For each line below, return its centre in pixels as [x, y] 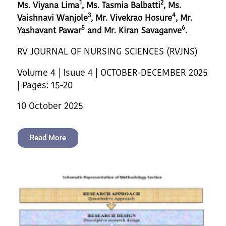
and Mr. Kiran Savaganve [133, 30]
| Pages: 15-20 [45, 85]
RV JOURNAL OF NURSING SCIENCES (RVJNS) [107, 51]
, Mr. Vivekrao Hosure [131, 17]
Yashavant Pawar [49, 30]
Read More [48, 137]
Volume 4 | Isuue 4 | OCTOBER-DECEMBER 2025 [112, 72]
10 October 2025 [50, 105]
